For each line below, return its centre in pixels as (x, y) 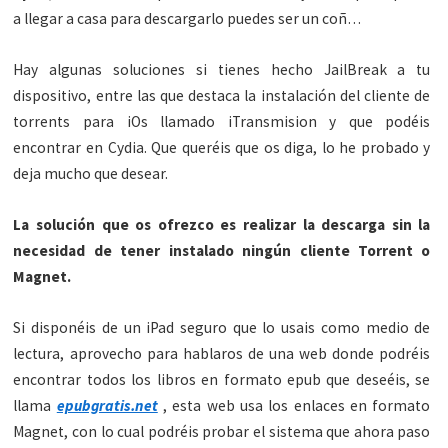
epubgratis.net (107, 406)
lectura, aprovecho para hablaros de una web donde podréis (222, 354)
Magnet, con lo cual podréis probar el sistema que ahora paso (222, 432)
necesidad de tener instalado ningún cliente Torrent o (222, 251)
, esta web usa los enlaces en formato (294, 406)
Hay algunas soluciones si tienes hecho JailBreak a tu (222, 70)
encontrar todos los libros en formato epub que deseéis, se (222, 380)
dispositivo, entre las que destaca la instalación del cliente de (222, 96)
